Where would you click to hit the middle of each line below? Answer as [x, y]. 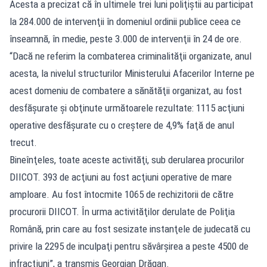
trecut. [23, 142]
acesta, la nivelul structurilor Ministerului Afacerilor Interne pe [132, 73]
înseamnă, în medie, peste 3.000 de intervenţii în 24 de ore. [126, 38]
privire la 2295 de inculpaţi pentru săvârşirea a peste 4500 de [129, 246]
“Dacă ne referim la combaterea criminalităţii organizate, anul [131, 56]
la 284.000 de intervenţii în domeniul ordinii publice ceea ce [125, 21]
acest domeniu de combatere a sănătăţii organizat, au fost [126, 90]
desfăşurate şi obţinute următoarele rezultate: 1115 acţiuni [127, 108]
